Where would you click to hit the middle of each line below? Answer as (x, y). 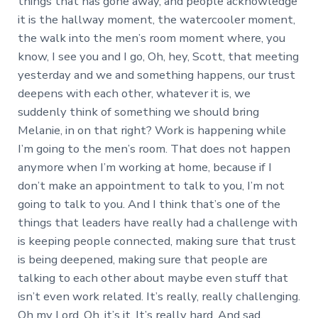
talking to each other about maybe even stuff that (153, 278)
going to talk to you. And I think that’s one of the (149, 204)
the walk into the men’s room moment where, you (151, 38)
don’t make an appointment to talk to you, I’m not (151, 186)
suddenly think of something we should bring (138, 112)
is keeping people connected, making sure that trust (157, 241)
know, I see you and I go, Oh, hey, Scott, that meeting (158, 57)
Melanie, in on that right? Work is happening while (152, 131)
